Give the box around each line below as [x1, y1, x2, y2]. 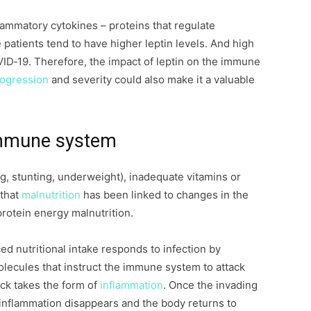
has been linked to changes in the [81, 188, 249, 201]
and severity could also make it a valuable [49, 73, 255, 86]
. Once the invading [163, 278, 258, 292]
